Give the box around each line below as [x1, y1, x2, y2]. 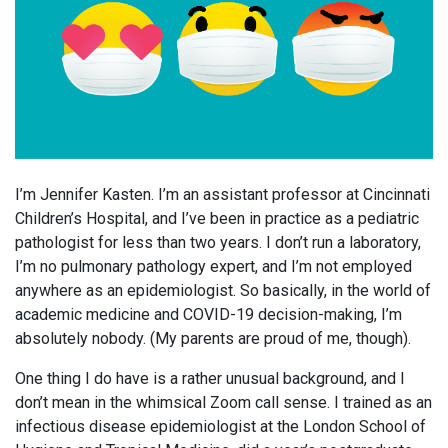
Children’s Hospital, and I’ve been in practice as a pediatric [15, 208, 419, 228]
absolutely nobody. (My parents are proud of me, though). [15, 328, 411, 348]
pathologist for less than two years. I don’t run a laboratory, [15, 232, 421, 252]
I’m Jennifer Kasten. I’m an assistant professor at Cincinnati [15, 184, 430, 204]
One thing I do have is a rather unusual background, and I [15, 368, 405, 388]
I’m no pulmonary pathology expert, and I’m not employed [15, 256, 412, 276]
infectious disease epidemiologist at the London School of [15, 416, 426, 436]
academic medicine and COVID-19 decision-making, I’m [15, 304, 402, 324]
